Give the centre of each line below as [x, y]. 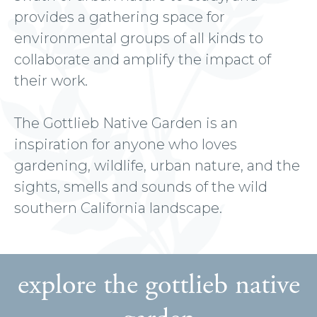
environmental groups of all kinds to [139, 38]
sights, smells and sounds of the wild [141, 186]
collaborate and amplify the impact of [143, 59]
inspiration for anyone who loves [126, 144]
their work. [51, 80]
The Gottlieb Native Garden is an [126, 123]
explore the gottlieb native [158, 284]
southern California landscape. [118, 208]
